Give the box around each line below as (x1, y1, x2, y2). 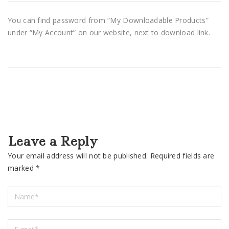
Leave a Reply (8, 132, 98, 150)
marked (8, 163, 36, 173)
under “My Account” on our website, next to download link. (8, 28, 211, 38)
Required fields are (150, 150, 215, 161)
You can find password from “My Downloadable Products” (8, 15, 209, 26)
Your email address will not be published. (8, 150, 148, 161)
